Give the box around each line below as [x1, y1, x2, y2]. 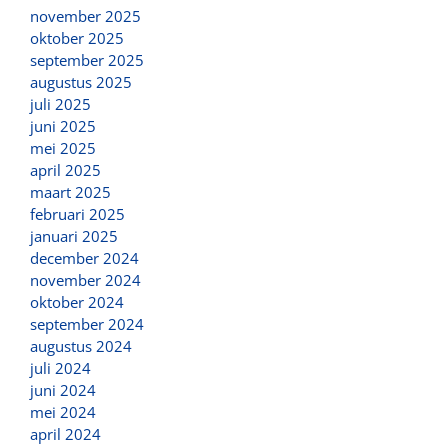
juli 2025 [30, 93, 91, 114]
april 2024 [30, 423, 101, 444]
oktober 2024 [30, 291, 124, 312]
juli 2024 [30, 357, 91, 378]
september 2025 [30, 49, 144, 70]
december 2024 [30, 247, 139, 268]
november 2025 [30, 5, 141, 26]
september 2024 [30, 313, 144, 334]
